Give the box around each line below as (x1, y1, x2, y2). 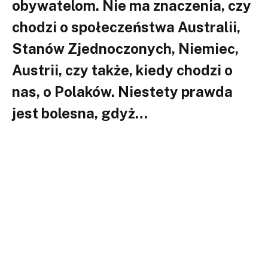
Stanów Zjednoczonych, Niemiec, (12, 39, 239, 57)
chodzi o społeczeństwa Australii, (12, 18, 240, 35)
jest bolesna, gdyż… (12, 104, 148, 121)
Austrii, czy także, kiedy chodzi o (12, 61, 233, 78)
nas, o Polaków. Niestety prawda (12, 83, 233, 100)
